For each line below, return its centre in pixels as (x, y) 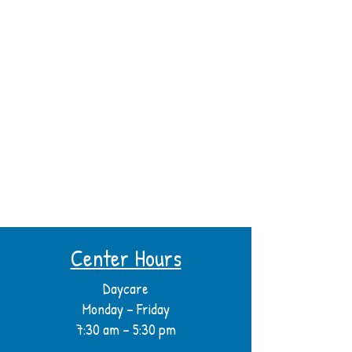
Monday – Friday (126, 309)
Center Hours (126, 258)
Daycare (126, 288)
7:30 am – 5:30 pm (126, 329)
